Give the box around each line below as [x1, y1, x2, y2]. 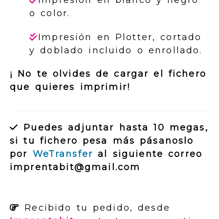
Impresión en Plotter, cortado [38, 31, 202, 43]
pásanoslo [140, 135, 194, 147]
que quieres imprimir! [10, 82, 131, 93]
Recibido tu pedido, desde [20, 202, 170, 214]
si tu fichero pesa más [10, 135, 140, 147]
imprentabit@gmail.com [10, 162, 141, 173]
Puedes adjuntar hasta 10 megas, [19, 122, 208, 133]
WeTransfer [32, 149, 93, 160]
